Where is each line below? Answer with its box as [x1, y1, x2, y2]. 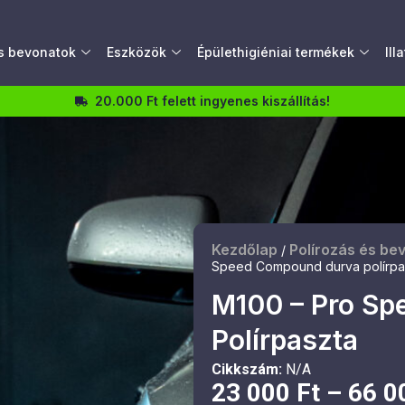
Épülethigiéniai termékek [197, 44, 355, 60]
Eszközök [107, 44, 167, 60]
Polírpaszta [211, 324, 358, 357]
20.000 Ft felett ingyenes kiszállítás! [95, 93, 331, 108]
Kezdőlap [211, 240, 278, 259]
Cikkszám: [211, 361, 286, 379]
